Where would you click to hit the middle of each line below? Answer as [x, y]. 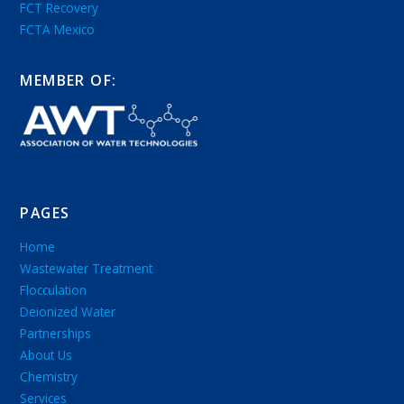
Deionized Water [68, 311]
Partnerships [56, 333]
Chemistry [49, 376]
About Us [46, 354]
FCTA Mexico [58, 29]
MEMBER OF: [69, 80]
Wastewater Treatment [87, 268]
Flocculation [54, 289]
